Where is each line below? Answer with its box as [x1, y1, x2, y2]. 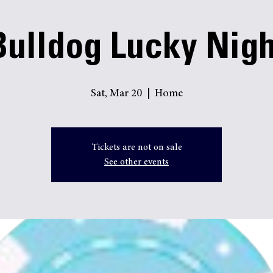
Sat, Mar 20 [90, 127, 142, 138]
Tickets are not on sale [91, 182, 182, 191]
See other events [104, 196, 169, 206]
